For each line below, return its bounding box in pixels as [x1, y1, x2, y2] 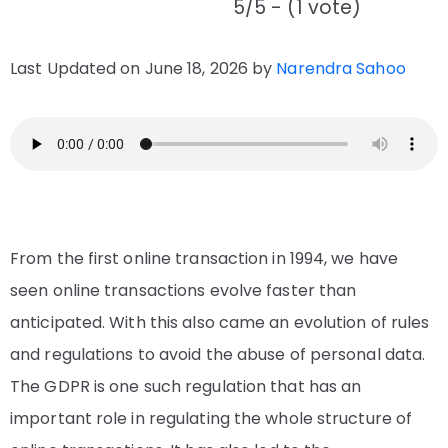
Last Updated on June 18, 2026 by [10, 57, 277, 81]
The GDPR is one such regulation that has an [10, 375, 362, 399]
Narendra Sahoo [276, 57, 406, 81]
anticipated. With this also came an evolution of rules [10, 311, 430, 335]
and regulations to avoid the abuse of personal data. [10, 343, 426, 367]
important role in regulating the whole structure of [10, 407, 413, 431]
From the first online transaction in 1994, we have [10, 247, 399, 271]
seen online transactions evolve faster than [10, 279, 357, 303]
